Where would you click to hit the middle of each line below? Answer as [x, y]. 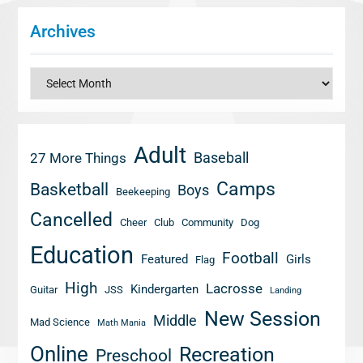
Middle [175, 320]
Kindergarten [164, 289]
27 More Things [78, 158]
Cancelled [71, 220]
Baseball [221, 158]
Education [81, 255]
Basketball [69, 189]
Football [250, 258]
